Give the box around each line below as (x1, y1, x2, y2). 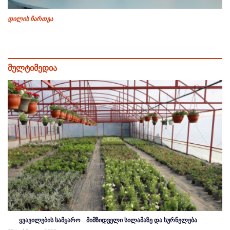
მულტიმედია (8, 64, 57, 73)
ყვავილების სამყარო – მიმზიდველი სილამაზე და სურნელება (19, 217, 197, 224)
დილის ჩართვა (8, 15, 53, 23)
